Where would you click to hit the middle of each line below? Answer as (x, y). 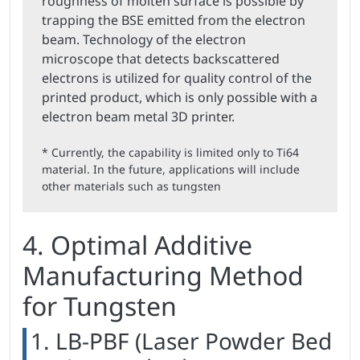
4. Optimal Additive (137, 245)
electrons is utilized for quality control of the (177, 78)
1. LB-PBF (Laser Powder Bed (181, 341)
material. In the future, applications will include (171, 170)
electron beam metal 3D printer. (138, 117)
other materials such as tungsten (131, 186)
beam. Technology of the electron (144, 40)
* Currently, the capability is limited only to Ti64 (170, 153)
